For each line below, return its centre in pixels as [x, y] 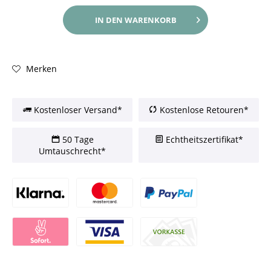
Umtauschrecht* [72, 151]
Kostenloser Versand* [77, 110]
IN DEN [109, 20]
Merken [40, 69]
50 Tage [77, 139]
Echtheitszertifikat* [203, 139]
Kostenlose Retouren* [203, 110]
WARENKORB [150, 20]
